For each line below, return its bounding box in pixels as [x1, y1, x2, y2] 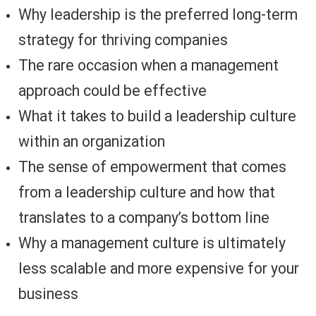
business [18, 285, 78, 303]
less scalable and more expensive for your [18, 260, 299, 277]
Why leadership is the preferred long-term [18, 6, 298, 23]
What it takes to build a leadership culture [18, 107, 296, 125]
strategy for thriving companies [18, 31, 228, 49]
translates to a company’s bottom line [18, 209, 269, 226]
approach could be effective [18, 82, 207, 99]
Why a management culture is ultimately [18, 234, 286, 252]
